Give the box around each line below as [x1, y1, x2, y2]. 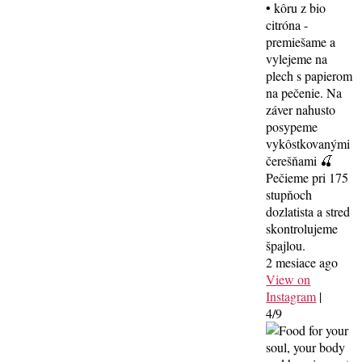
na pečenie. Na [266, 83, 343, 101]
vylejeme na [266, 49, 328, 67]
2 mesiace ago [266, 253, 339, 271]
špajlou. [266, 236, 306, 254]
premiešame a [266, 32, 336, 50]
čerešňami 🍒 [266, 151, 334, 169]
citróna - [266, 15, 309, 33]
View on [266, 270, 311, 288]
